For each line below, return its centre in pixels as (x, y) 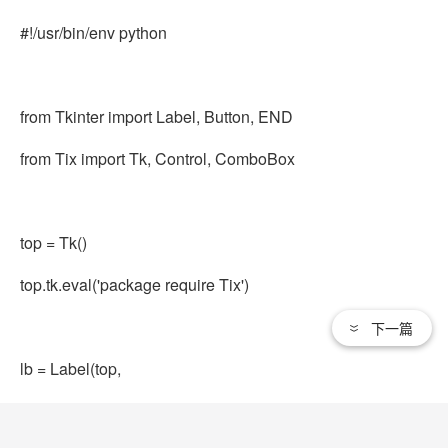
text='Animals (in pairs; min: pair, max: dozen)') (189, 410)
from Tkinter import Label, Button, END (156, 116)
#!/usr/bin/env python (93, 32)
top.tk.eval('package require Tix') (134, 284)
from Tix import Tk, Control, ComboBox (157, 158)
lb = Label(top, (70, 368)
